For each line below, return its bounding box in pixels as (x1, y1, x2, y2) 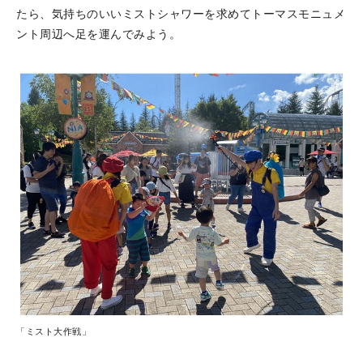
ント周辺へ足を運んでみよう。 (16, 28, 181, 41)
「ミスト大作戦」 (16, 327, 91, 337)
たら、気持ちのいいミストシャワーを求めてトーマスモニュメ (16, 7, 345, 21)
